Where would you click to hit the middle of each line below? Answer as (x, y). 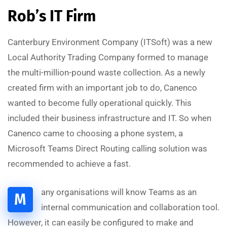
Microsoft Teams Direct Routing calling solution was (107, 148)
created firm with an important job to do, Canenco (102, 88)
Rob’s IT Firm (52, 16)
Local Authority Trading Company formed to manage (108, 57)
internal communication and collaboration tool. (130, 207)
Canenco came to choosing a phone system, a (95, 133)
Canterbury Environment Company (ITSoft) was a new (110, 42)
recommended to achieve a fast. (69, 164)
